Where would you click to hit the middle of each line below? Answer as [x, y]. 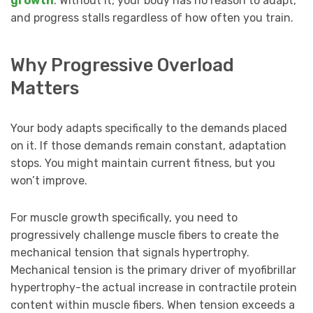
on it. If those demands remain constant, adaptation [148, 145]
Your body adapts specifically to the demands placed [149, 128]
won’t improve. [49, 180]
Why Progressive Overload [122, 65]
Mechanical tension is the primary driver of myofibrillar [153, 270]
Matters [45, 88]
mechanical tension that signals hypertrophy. [130, 252]
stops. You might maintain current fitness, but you [143, 163]
